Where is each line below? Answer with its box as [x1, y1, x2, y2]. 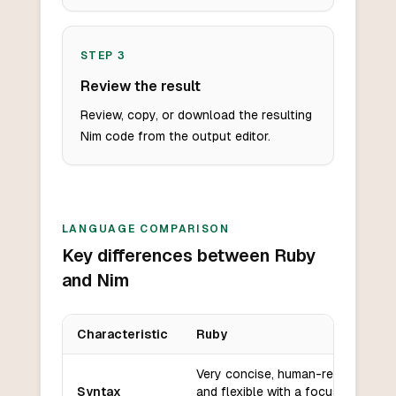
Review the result [80, 78, 201, 95]
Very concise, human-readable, [195, 367, 375, 382]
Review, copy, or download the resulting [80, 108, 312, 123]
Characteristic [76, 327, 168, 342]
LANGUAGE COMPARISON [61, 223, 230, 236]
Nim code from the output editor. [80, 129, 270, 144]
